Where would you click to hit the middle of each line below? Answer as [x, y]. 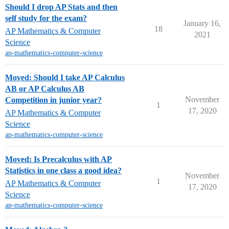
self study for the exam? [46, 18]
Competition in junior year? [53, 100]
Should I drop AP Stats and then [61, 7]
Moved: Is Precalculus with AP [59, 159]
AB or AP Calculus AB [45, 89]
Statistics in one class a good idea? [63, 170]
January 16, [202, 23]
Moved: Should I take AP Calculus [65, 77]
